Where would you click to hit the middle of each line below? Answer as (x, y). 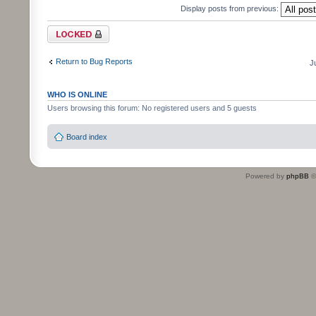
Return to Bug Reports (94, 62)
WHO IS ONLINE (77, 94)
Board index (87, 137)
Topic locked (69, 29)
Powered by (266, 176)
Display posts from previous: (231, 8)
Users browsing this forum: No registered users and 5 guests (152, 108)
